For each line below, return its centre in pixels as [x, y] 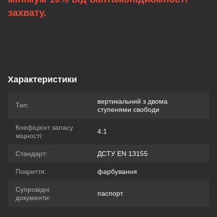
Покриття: [31, 171]
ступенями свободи [128, 109]
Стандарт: [31, 154]
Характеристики [42, 79]
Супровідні [32, 189]
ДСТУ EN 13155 [123, 154]
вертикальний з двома [132, 101]
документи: [33, 198]
